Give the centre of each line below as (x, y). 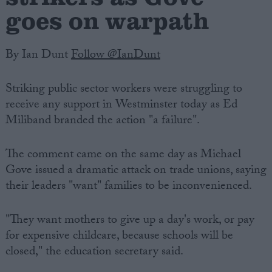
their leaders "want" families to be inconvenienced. (128, 187)
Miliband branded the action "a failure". (102, 122)
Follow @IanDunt (115, 56)
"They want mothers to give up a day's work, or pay (130, 221)
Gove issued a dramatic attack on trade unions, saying (136, 172)
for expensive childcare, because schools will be (119, 237)
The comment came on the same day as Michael (123, 156)
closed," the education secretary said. (94, 253)
